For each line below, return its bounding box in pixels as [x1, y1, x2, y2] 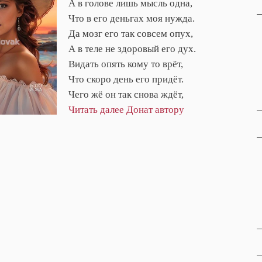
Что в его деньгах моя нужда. [68, 12, 195, 24]
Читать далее [68, 104, 124, 115]
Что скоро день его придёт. [68, 73, 184, 85]
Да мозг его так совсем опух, [68, 27, 193, 39]
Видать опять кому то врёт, [68, 58, 183, 70]
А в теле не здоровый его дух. [68, 43, 196, 54]
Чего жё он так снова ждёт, [68, 88, 184, 100]
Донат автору [126, 104, 184, 115]
